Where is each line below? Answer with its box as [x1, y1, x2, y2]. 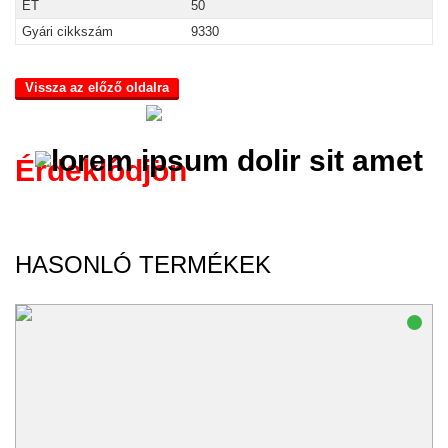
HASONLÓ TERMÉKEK [15, 251, 271, 278]
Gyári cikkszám [22, 24, 113, 39]
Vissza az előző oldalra [25, 80, 169, 95]
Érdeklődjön [15, 154, 187, 187]
